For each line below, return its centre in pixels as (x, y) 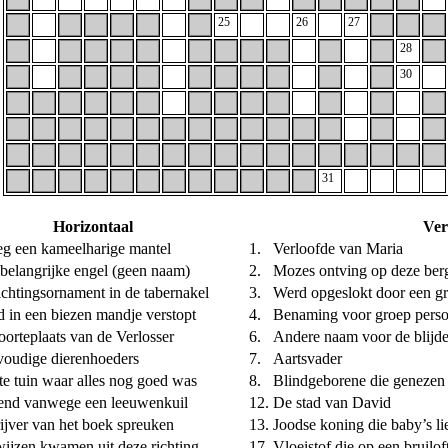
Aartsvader (307, 358)
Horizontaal (92, 226)
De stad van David (331, 402)
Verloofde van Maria (337, 248)
